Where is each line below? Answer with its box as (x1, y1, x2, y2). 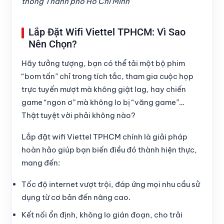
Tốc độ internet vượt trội (21, 179, 111, 189)
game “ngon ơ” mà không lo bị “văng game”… (21, 97, 184, 107)
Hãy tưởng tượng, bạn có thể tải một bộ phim (21, 58, 185, 68)
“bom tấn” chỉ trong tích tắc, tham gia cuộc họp (21, 71, 193, 81)
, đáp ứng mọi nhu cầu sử (111, 179, 200, 189)
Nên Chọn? (28, 38, 77, 50)
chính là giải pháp (121, 132, 187, 142)
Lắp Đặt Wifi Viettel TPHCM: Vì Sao (28, 26, 185, 38)
